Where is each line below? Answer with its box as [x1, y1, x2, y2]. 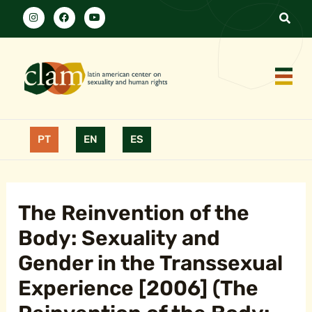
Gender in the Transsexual [18, 250, 283, 276]
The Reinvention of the [18, 200, 250, 226]
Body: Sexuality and [18, 225, 221, 251]
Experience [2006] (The [18, 275, 259, 301]
